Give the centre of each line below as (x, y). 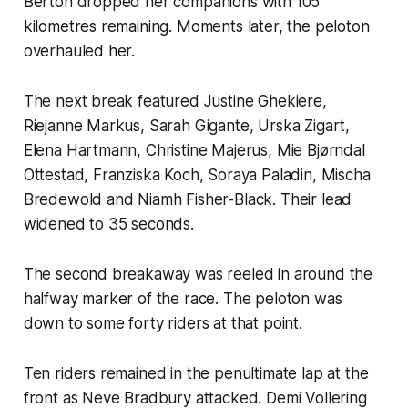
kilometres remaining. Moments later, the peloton (196, 26)
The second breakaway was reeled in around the (198, 274)
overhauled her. (79, 51)
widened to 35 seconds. (108, 224)
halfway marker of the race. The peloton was (183, 298)
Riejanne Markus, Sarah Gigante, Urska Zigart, (187, 125)
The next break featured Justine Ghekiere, (175, 101)
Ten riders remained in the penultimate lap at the (196, 373)
